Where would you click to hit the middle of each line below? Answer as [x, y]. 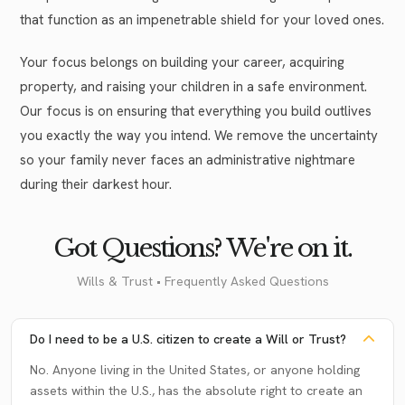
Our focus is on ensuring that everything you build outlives [196, 111]
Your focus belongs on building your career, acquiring [182, 62]
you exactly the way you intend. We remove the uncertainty [199, 135]
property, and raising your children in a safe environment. [193, 86]
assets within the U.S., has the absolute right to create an [196, 390]
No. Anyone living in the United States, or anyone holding [195, 369]
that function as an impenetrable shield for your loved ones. [202, 19]
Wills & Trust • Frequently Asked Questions [202, 281]
